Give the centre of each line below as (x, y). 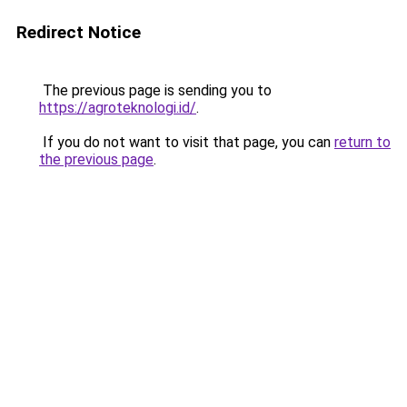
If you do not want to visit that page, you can (187, 142)
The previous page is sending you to (155, 90)
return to (362, 142)
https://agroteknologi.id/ (118, 108)
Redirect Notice (79, 32)
